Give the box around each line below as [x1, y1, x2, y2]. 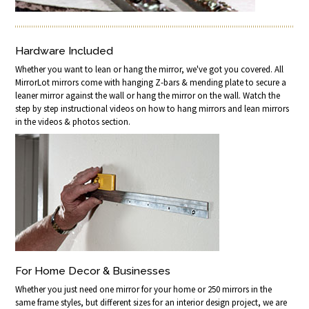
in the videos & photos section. [15, 115, 131, 128]
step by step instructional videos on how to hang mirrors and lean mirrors [15, 102, 290, 114]
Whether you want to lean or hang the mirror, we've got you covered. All [15, 63, 284, 75]
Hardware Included [15, 43, 114, 57]
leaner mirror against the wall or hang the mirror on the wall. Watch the [15, 89, 281, 101]
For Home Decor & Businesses [15, 263, 171, 277]
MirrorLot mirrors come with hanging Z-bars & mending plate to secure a [15, 76, 287, 88]
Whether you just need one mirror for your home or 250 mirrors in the [15, 283, 272, 295]
